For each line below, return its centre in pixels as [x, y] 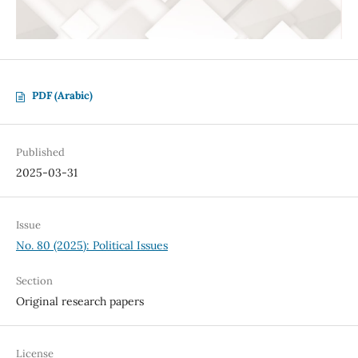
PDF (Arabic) [62, 95]
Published [40, 153]
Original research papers [80, 302]
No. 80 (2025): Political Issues [91, 246]
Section [34, 281]
